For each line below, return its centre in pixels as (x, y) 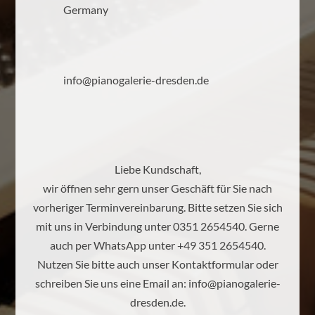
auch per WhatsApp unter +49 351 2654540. (157, 245)
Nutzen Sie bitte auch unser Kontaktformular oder (157, 264)
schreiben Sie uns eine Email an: (111, 283)
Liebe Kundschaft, (157, 169)
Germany (85, 10)
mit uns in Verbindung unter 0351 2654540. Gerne (157, 226)
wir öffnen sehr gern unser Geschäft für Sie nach (157, 188)
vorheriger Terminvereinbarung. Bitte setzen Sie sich (157, 207)
